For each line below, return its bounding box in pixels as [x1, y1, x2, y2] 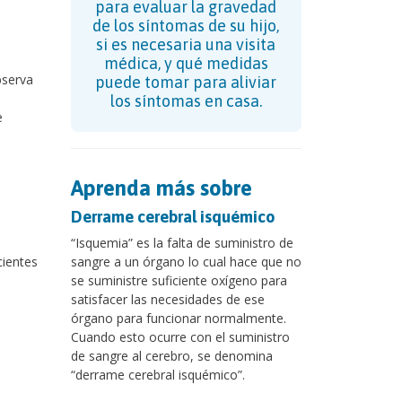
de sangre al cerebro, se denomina [70, 347, 273, 365]
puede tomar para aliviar [95, 73, 277, 92]
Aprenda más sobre [70, 176, 252, 201]
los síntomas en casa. [109, 92, 262, 111]
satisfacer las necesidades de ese [70, 291, 265, 309]
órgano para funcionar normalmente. [70, 310, 286, 328]
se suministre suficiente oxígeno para [70, 272, 287, 290]
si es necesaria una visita [96, 35, 276, 55]
